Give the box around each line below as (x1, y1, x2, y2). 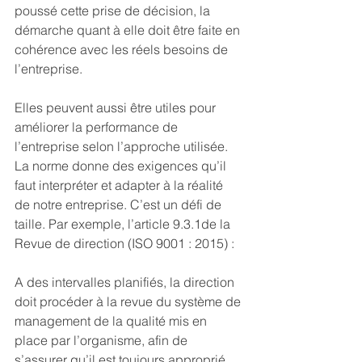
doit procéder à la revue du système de (15, 293, 244, 309)
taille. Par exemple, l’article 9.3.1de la (15, 215, 234, 232)
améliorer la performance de (15, 118, 181, 135)
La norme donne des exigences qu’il (15, 157, 229, 174)
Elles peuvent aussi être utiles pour (15, 99, 219, 116)
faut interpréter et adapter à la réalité (15, 176, 226, 193)
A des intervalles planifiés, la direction (15, 273, 238, 290)
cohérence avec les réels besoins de (15, 40, 231, 57)
